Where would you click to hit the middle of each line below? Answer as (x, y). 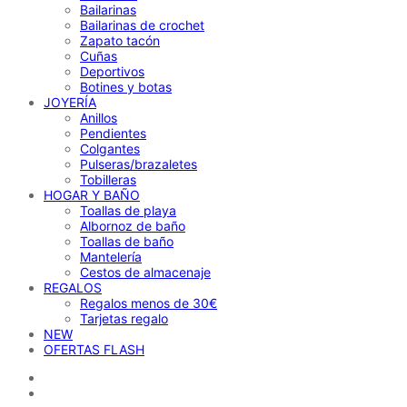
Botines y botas (126, 86)
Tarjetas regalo (124, 318)
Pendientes (113, 133)
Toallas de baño (127, 241)
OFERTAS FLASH (94, 349)
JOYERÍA (70, 102)
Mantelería (111, 256)
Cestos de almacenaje (145, 272)
